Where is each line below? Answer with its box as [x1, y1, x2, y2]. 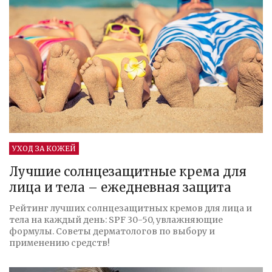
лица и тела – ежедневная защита [9, 179, 231, 195]
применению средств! [9, 237, 110, 248]
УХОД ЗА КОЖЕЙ [12, 143, 76, 153]
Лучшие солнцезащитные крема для [9, 163, 246, 179]
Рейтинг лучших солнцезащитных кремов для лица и [9, 202, 252, 214]
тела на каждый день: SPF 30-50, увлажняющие [9, 214, 223, 225]
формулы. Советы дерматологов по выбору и [9, 225, 215, 237]
